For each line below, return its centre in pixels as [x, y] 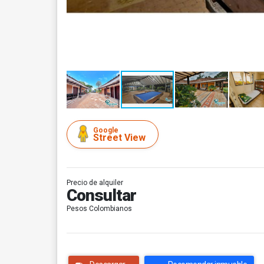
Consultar [101, 195]
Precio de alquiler [95, 183]
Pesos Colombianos [99, 209]
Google [106, 130]
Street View [119, 138]
